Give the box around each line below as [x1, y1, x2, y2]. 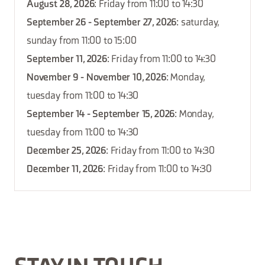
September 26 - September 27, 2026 [27, 18, 177, 28]
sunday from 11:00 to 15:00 [27, 36, 137, 46]
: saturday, [176, 18, 220, 28]
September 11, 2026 [27, 54, 107, 64]
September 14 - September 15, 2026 [27, 109, 175, 119]
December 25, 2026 [27, 146, 106, 156]
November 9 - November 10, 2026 [27, 73, 166, 83]
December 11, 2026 [27, 164, 104, 174]
